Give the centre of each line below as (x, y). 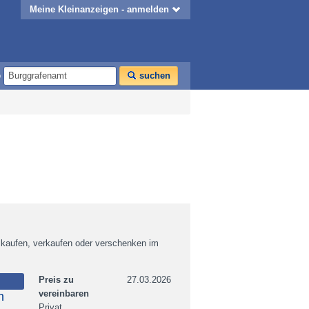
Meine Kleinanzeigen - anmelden (99, 9)
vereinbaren (64, 293)
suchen (153, 76)
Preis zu (56, 280)
